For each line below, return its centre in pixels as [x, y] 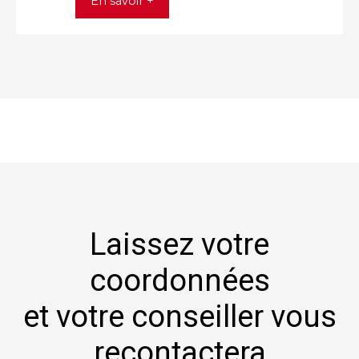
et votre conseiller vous [179, 316]
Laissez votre [179, 244]
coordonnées [179, 280]
